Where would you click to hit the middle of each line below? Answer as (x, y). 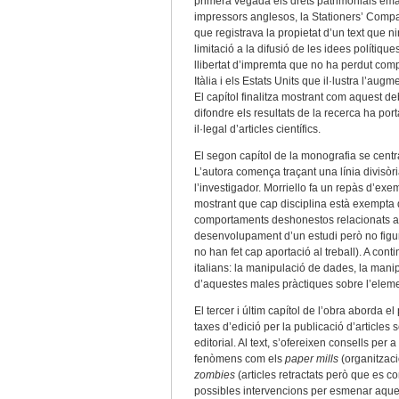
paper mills (312, 359)
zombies (216, 375)
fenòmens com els (240, 359)
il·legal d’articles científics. (257, 129)
